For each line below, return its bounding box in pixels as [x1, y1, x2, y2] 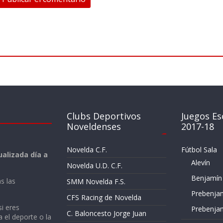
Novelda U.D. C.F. [67, 161, 122, 171]
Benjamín [191, 173, 222, 183]
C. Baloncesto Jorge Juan [67, 209, 146, 219]
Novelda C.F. [67, 145, 107, 155]
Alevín [191, 158, 210, 168]
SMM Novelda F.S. [67, 177, 125, 187]
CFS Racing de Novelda [67, 193, 141, 203]
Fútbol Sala [181, 145, 217, 155]
